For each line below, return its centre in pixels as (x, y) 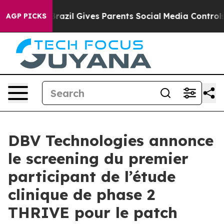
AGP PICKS (26, 16)
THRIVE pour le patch (93, 212)
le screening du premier (98, 158)
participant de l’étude (92, 176)
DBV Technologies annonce (111, 140)
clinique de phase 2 (81, 194)
